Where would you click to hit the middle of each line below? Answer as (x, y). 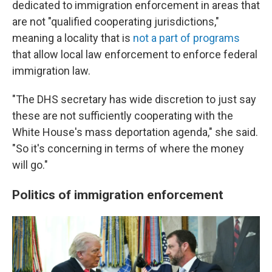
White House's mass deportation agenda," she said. (135, 132)
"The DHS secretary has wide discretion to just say (134, 99)
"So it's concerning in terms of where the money (128, 148)
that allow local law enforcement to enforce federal (135, 54)
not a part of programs (186, 38)
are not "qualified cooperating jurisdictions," (116, 22)
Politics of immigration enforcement (119, 195)
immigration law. (51, 71)
